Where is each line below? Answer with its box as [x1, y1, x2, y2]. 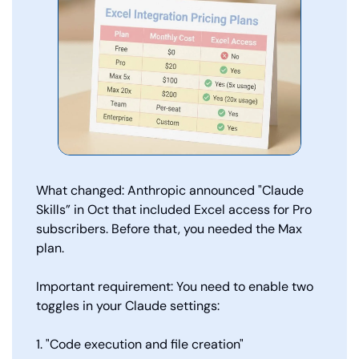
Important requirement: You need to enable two [36, 277, 313, 295]
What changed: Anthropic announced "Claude [36, 181, 304, 199]
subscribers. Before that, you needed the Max [36, 220, 302, 237]
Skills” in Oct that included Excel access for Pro [36, 200, 312, 218]
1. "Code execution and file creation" [36, 335, 244, 353]
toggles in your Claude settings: [36, 296, 220, 314]
